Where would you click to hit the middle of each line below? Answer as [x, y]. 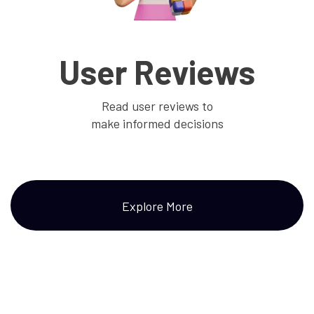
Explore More [157, 206]
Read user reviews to [157, 106]
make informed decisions [157, 124]
